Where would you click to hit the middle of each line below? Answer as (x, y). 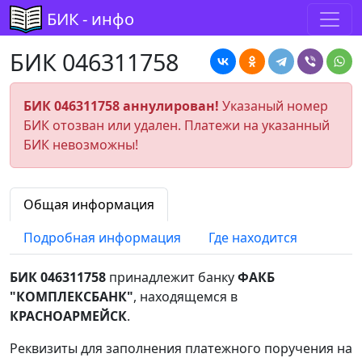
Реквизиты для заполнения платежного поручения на (181, 348)
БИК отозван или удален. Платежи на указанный (177, 125)
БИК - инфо (90, 19)
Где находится (253, 238)
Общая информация (89, 204)
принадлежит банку (172, 277)
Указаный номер (274, 106)
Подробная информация (102, 238)
